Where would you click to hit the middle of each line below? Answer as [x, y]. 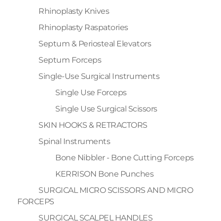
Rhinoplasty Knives [74, 11]
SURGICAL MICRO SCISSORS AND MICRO [116, 190]
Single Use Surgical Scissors [106, 109]
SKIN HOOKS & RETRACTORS [93, 125]
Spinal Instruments [74, 141]
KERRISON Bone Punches [105, 174]
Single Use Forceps [91, 92]
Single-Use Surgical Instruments [99, 76]
